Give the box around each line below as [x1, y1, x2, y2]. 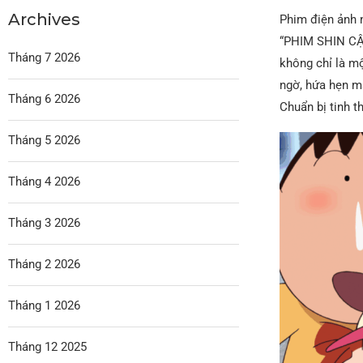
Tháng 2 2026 [8, 256, 80, 271]
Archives [8, 9, 80, 29]
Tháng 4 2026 [8, 173, 80, 189]
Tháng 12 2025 [8, 339, 87, 354]
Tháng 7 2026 [8, 49, 80, 65]
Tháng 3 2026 [8, 215, 80, 230]
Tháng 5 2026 [8, 132, 80, 147]
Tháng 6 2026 [8, 91, 80, 106]
